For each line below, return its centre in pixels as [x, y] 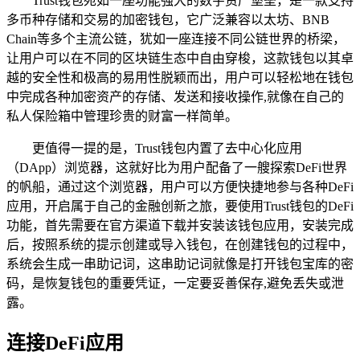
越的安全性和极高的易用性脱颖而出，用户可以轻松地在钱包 [180, 77]
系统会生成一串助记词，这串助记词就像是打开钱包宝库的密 [180, 264]
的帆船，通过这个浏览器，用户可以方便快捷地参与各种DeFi [180, 186]
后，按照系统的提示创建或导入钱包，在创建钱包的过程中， [180, 244]
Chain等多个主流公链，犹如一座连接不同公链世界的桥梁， [176, 39]
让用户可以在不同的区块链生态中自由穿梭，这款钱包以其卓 [180, 58]
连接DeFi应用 [65, 343]
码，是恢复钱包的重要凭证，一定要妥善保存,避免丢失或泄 [175, 283]
